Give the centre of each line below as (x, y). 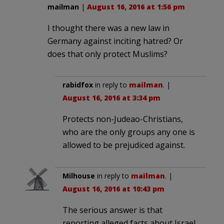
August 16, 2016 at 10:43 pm (113, 188)
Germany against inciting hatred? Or (115, 41)
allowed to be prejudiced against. (124, 145)
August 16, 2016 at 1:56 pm (136, 6)
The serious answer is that (112, 210)
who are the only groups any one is (129, 132)
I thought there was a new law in (108, 28)
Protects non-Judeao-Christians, (123, 119)
